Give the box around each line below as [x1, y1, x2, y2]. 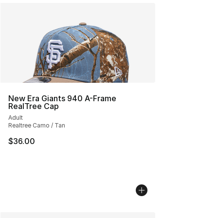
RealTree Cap [8, 101, 59, 111]
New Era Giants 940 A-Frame [8, 93, 116, 103]
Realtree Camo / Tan [8, 122, 65, 129]
